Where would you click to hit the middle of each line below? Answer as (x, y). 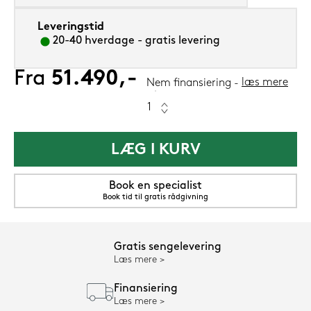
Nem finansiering (189, 84)
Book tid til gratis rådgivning (155, 198)
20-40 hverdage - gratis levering (136, 41)
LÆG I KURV (155, 151)
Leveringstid (71, 27)
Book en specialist (155, 186)
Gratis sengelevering (168, 247)
